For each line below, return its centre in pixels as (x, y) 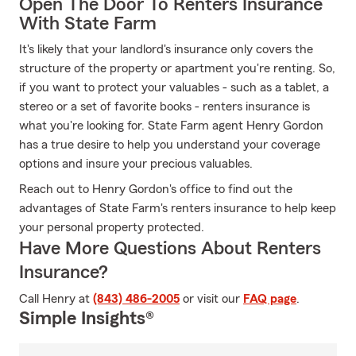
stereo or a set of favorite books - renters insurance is (164, 106)
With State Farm (88, 24)
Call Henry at (56, 299)
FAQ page (270, 299)
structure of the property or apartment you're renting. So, (177, 68)
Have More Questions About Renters (170, 249)
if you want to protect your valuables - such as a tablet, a (174, 87)
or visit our (211, 299)
